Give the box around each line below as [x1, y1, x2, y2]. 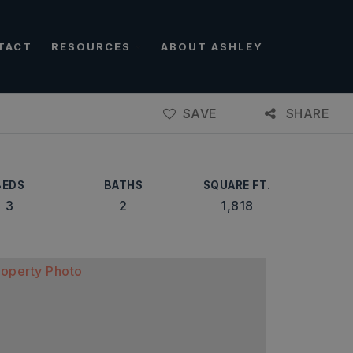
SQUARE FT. [203, 179, 271, 191]
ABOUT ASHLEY [161, 39, 263, 53]
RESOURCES [51, 39, 135, 53]
